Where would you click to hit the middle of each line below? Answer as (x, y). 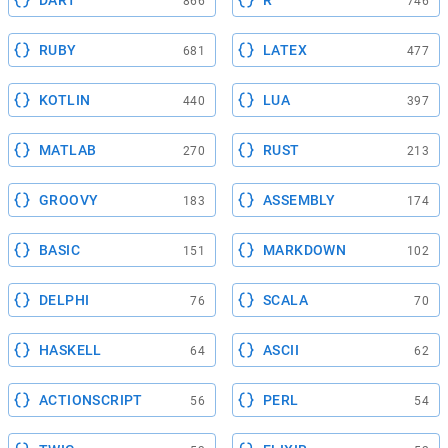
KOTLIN (65, 100)
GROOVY (69, 200)
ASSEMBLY (299, 200)
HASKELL (70, 350)
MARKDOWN (305, 250)
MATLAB (68, 150)
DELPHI (64, 300)
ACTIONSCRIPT (91, 400)
